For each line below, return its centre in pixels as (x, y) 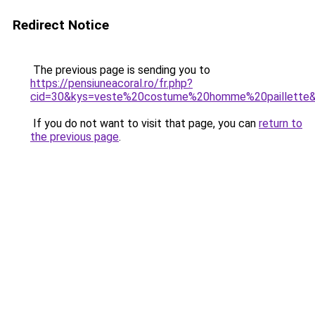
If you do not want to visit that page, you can (144, 123)
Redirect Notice (61, 25)
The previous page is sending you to (120, 70)
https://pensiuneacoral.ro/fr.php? (111, 83)
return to (281, 123)
